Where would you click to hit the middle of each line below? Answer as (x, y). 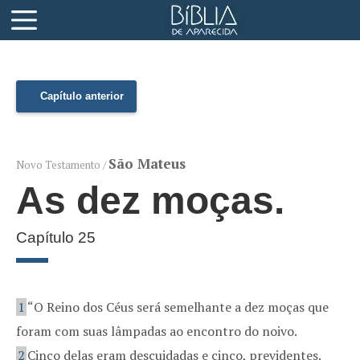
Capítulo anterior (82, 96)
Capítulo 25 (56, 237)
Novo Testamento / (62, 165)
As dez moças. (150, 200)
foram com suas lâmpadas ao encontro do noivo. (156, 331)
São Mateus (147, 164)
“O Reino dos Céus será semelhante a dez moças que (178, 307)
